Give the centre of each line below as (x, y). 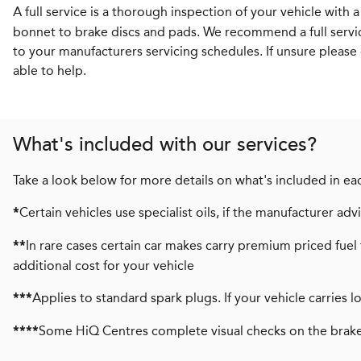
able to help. (50, 71)
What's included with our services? (165, 145)
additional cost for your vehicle (104, 266)
